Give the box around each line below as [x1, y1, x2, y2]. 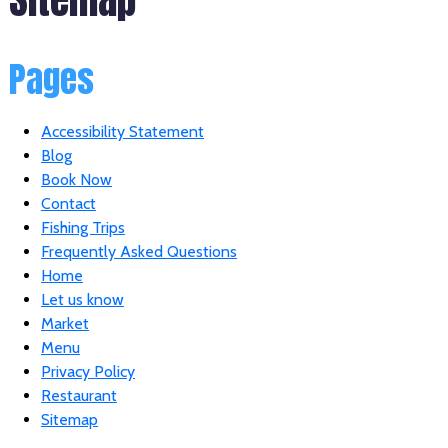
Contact [40, 194, 96, 214]
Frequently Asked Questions [40, 242, 237, 262]
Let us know [40, 290, 124, 310]
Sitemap [40, 410, 98, 430]
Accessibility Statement [40, 122, 204, 142]
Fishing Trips [40, 218, 125, 238]
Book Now [40, 170, 112, 190]
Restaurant [40, 386, 117, 406]
